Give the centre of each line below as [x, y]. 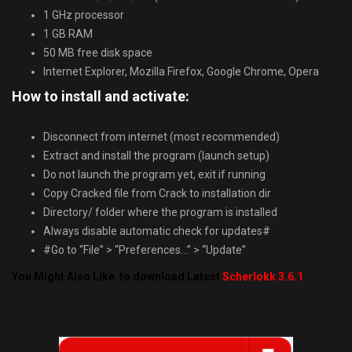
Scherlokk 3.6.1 [263, 277]
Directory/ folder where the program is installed [160, 213]
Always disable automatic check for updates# [157, 231]
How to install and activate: [101, 97]
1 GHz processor [84, 15]
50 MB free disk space [98, 53]
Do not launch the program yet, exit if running [154, 175]
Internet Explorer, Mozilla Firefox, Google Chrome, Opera [181, 72]
